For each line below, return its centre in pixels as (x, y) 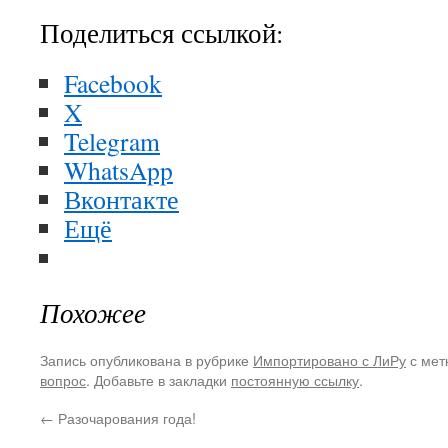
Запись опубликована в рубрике (146, 359)
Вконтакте (121, 199)
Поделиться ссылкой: (161, 33)
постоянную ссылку (295, 379)
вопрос (63, 379)
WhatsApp (118, 170)
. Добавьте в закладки (158, 379)
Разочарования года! (125, 417)
